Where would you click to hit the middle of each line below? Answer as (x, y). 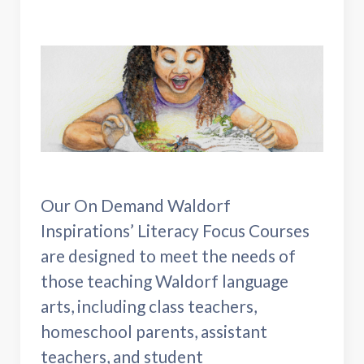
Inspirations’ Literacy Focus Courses (175, 230)
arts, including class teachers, (149, 305)
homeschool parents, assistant (154, 331)
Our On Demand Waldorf (136, 205)
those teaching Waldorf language (165, 280)
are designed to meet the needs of (168, 255)
